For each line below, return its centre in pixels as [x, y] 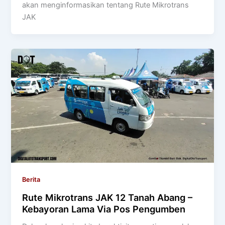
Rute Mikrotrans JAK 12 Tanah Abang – [107, 198]
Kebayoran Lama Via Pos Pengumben [104, 209]
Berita [31, 180]
